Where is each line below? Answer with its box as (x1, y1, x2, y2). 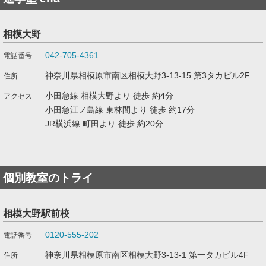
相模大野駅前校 (3, 208, 69, 218)
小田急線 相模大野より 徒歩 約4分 (45, 91, 173, 100)
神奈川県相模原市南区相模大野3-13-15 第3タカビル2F (45, 71, 250, 80)
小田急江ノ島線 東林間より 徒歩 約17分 (45, 105, 195, 115)
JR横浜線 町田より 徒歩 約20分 (45, 119, 163, 128)
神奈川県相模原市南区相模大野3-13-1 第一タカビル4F (45, 250, 249, 259)
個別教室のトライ (3, 172, 93, 184)
